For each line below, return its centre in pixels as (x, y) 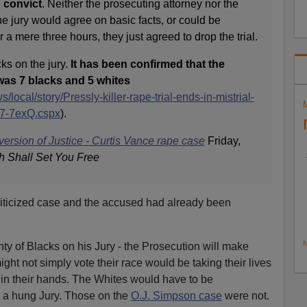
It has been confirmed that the (147, 64)
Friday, (222, 140)
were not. (245, 295)
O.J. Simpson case (176, 295)
